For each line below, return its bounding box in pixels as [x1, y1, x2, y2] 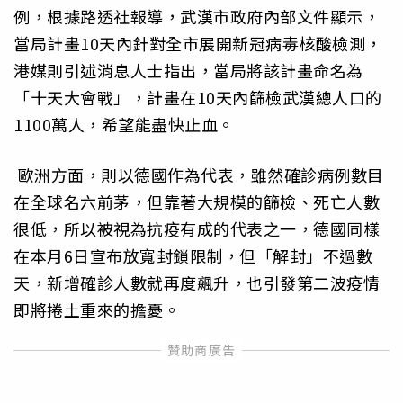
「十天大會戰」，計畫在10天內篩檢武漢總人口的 [13, 85, 382, 110]
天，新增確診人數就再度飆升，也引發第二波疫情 [13, 271, 380, 295]
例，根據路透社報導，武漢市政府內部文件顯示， [13, 4, 380, 29]
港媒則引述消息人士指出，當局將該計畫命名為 [13, 58, 363, 83]
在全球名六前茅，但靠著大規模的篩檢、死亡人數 [13, 190, 380, 214]
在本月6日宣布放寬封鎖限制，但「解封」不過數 [13, 244, 372, 268]
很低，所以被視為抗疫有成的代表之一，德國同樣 [13, 217, 380, 241]
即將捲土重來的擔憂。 [13, 298, 180, 322]
